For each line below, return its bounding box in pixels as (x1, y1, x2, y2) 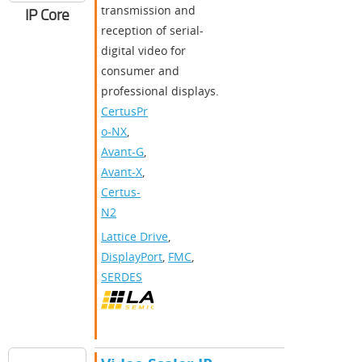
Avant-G (101, 144, 144, 160)
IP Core (25, 4, 69, 26)
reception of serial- (101, 23, 204, 39)
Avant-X (101, 164, 142, 180)
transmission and (101, 2, 196, 19)
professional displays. (101, 83, 219, 99)
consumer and (101, 63, 179, 79)
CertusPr (101, 103, 148, 120)
